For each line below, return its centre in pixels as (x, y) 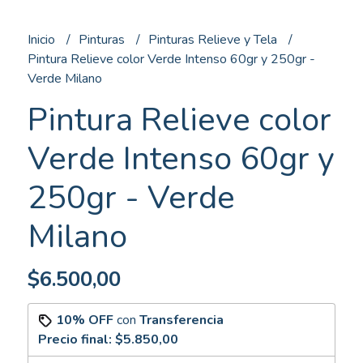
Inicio (43, 39)
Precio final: (76, 339)
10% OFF (84, 320)
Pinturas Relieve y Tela (214, 39)
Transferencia (181, 320)
